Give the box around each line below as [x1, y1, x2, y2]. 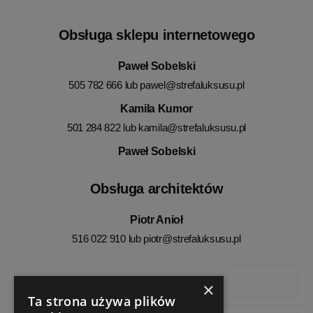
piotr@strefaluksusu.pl [143, 232, 241, 245]
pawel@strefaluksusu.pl [140, 78, 245, 91]
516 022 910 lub [72, 232, 144, 245]
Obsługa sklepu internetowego [58, 27, 255, 43]
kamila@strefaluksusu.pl [138, 121, 247, 133]
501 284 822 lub [66, 121, 139, 133]
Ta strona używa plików [28, 293, 176, 310]
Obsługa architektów [89, 180, 224, 196]
